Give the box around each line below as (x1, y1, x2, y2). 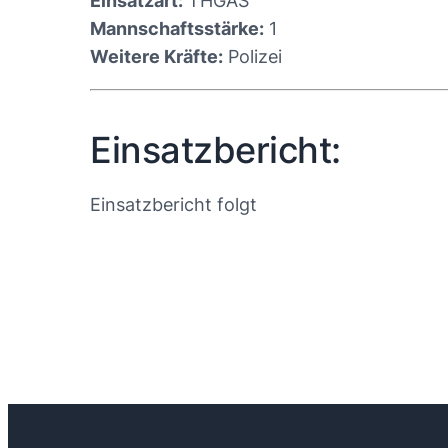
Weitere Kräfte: (90, 46, 223, 67)
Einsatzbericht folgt (90, 194, 257, 215)
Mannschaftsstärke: (90, 18, 264, 39)
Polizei (223, 46, 282, 67)
